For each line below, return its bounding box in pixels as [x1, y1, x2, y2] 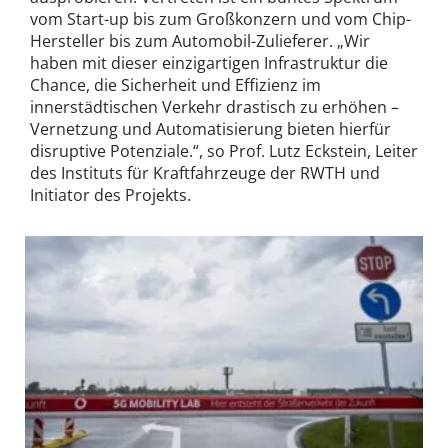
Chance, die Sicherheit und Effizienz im [30, 73, 321, 96]
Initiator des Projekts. [30, 183, 191, 206]
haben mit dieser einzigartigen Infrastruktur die [30, 51, 388, 74]
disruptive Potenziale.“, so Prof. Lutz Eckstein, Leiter [30, 139, 418, 162]
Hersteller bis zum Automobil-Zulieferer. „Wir [30, 29, 370, 52]
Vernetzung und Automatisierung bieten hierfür [30, 117, 391, 140]
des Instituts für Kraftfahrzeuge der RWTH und [30, 161, 380, 184]
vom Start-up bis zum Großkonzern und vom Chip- [30, 7, 411, 30]
